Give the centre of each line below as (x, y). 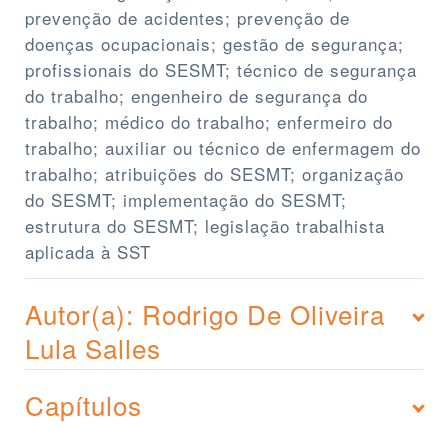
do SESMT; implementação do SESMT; (186, 200)
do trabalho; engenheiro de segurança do (196, 96)
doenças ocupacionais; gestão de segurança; (214, 44)
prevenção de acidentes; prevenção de (187, 18)
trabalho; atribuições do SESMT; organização (214, 174)
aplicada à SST (88, 252)
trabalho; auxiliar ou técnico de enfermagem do (223, 148)
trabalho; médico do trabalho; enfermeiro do (209, 122)
